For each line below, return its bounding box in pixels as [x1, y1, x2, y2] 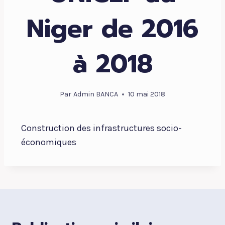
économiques [21, 137, 76, 148]
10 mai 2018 [128, 90, 165, 99]
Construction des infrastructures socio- [21, 123, 182, 134]
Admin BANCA [73, 90, 118, 99]
